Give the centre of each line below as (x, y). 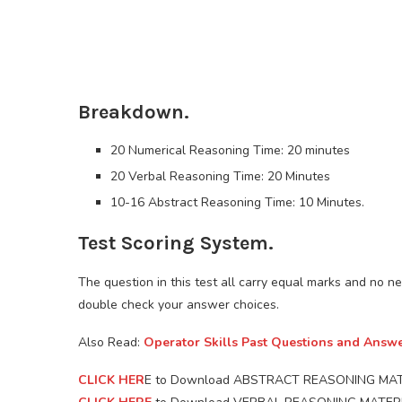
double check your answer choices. (179, 305)
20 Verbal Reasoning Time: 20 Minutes (220, 177)
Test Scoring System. (176, 244)
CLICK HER (111, 380)
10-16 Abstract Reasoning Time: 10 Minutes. (237, 203)
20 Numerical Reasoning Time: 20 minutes (230, 151)
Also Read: (111, 343)
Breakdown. (134, 113)
